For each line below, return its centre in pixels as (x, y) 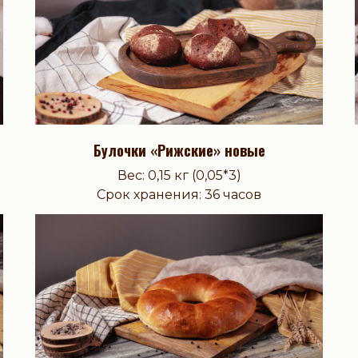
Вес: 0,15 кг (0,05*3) (179, 176)
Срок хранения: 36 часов (179, 195)
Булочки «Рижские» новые (179, 151)
